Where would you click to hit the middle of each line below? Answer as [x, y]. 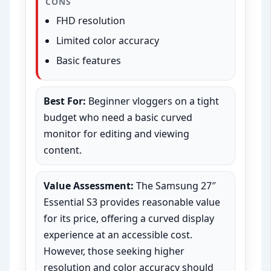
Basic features [89, 61]
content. [63, 150]
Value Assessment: [89, 186]
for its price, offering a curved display [129, 219]
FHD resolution [91, 21]
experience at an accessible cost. [118, 235]
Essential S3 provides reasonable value [132, 202]
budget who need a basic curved [118, 118]
